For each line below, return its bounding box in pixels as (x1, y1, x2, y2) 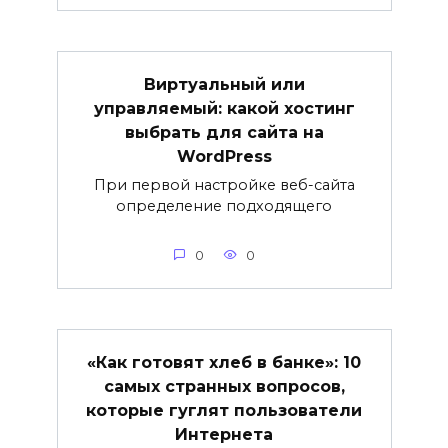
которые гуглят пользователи (86, 400, 362, 420)
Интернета (175, 424, 273, 444)
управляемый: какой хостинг (93, 98, 355, 118)
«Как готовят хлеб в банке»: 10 (87, 352, 361, 372)
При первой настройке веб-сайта (93, 175, 355, 194)
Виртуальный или (143, 74, 305, 94)
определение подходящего (116, 196, 332, 215)
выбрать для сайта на (124, 122, 324, 142)
